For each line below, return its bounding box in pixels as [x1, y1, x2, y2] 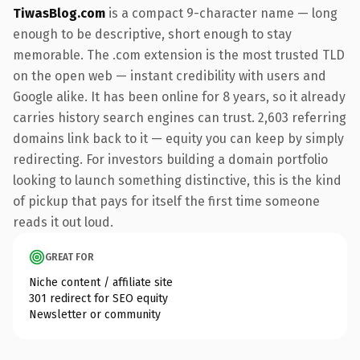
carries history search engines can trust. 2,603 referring [13, 109, 346, 125]
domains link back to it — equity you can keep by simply [13, 130, 344, 146]
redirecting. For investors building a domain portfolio [13, 151, 328, 167]
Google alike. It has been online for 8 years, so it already [13, 88, 346, 104]
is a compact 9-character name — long [105, 5, 337, 21]
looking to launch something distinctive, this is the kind [13, 172, 342, 188]
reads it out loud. [13, 214, 113, 230]
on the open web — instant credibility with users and [13, 67, 326, 84]
